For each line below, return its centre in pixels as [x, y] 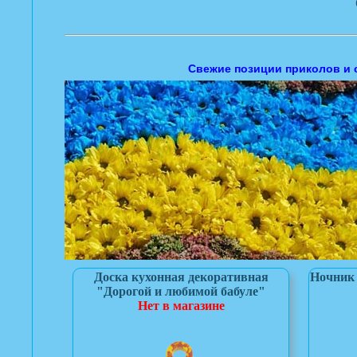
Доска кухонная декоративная [181, 277]
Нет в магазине [181, 306]
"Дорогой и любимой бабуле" [181, 291]
